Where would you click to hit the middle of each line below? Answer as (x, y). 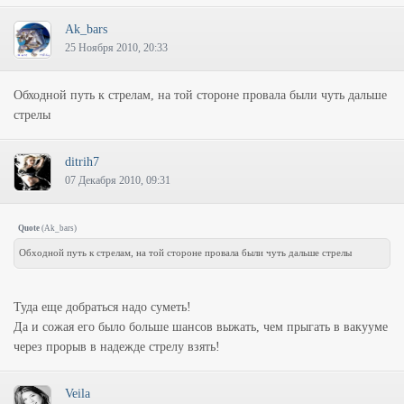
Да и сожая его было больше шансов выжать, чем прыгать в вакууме (201, 327)
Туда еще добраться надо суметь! (102, 307)
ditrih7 (82, 162)
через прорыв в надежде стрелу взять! (117, 347)
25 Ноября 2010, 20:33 (116, 48)
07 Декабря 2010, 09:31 (118, 180)
